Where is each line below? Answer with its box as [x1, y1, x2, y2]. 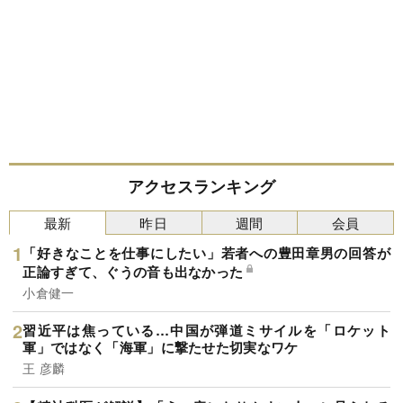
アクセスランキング [127, 175, 276, 199]
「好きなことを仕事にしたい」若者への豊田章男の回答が [22, 242, 390, 263]
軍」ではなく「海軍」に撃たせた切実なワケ [22, 337, 299, 358]
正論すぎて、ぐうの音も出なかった [22, 261, 244, 282]
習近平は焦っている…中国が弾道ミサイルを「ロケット [22, 320, 390, 341]
